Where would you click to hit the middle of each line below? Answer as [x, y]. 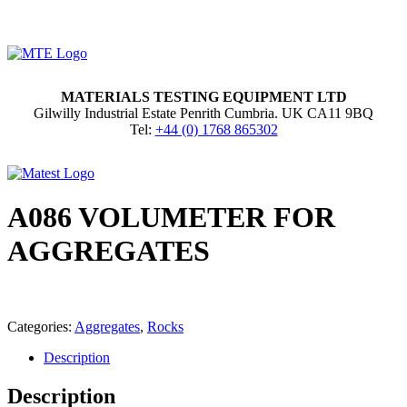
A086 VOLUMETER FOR [171, 218]
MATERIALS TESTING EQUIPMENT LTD [203, 97]
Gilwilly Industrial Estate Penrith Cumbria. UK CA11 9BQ [203, 113]
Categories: [41, 326]
